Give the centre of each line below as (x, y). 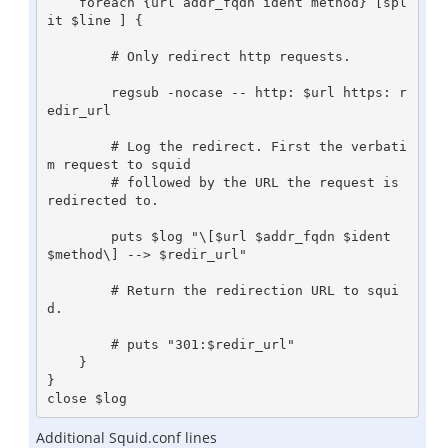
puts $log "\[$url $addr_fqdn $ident (78, 236)
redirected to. (102, 200)
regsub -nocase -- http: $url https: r (78, 92)
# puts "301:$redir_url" (78, 344)
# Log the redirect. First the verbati (78, 146)
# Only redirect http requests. (78, 56)
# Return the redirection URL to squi (78, 290)
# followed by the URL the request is (78, 182)
